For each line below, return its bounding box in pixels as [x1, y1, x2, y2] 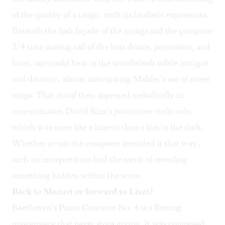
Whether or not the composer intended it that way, [12, 138, 200, 149]
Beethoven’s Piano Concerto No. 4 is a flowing [12, 202, 182, 213]
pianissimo [114, 105, 152, 117]
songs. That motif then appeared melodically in [12, 89, 183, 101]
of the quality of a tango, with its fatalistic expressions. [12, 9, 209, 21]
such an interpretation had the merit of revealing [12, 154, 187, 165]
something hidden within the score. [12, 170, 142, 181]
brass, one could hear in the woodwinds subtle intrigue [12, 57, 209, 69]
